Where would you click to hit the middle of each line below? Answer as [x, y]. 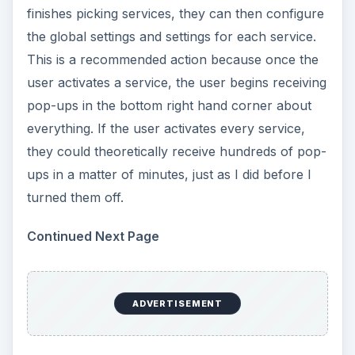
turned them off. [75, 197]
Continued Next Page [93, 236]
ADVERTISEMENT [177, 304]
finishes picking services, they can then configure [175, 13]
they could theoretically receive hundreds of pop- [176, 151]
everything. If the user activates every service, [166, 128]
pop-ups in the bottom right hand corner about [169, 105]
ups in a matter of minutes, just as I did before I [169, 174]
